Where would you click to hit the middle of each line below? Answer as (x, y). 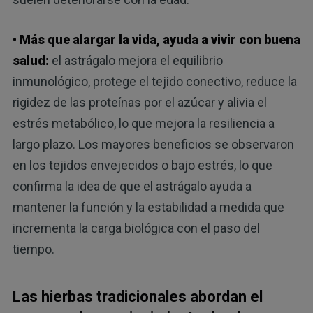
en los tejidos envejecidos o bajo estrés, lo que (142, 166)
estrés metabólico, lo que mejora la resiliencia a (143, 124)
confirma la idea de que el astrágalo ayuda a (132, 187)
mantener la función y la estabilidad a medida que (148, 208)
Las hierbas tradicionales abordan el (137, 297)
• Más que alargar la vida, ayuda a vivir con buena (156, 40)
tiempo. (33, 249)
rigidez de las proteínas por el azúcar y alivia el (139, 103)
